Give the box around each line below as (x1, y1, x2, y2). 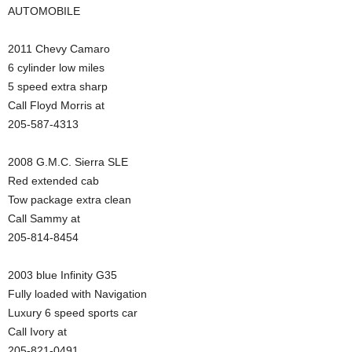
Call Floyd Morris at (8, 99, 104, 112)
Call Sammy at (8, 212, 80, 225)
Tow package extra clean (8, 193, 131, 206)
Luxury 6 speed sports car (8, 306, 137, 319)
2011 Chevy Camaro (8, 42, 110, 55)
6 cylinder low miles (8, 61, 104, 74)
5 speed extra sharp (8, 80, 108, 93)
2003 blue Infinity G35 (8, 269, 117, 281)
